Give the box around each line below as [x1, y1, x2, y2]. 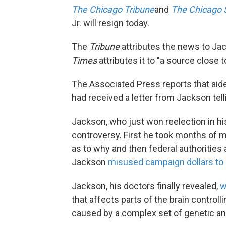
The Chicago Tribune [72, 4, 154, 15]
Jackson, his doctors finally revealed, [72, 181, 220, 192]
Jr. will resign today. [72, 18, 149, 29]
